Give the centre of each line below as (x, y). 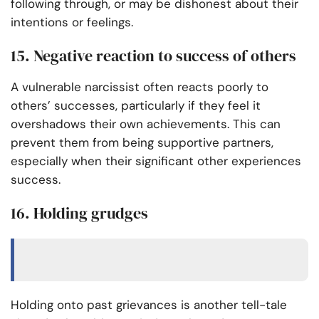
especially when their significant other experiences (156, 161)
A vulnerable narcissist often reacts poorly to (140, 87)
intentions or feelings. (72, 22)
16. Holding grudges (79, 213)
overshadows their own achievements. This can (146, 124)
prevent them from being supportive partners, (142, 143)
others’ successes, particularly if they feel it (136, 106)
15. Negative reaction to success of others (153, 56)
